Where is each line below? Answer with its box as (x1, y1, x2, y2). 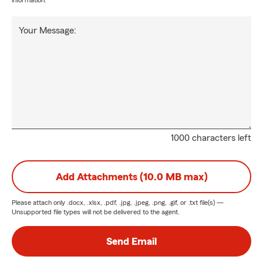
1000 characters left (171, 133, 251, 143)
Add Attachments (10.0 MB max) (55, 171, 208, 182)
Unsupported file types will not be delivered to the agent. (12, 208, 180, 215)
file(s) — (198, 199, 224, 206)
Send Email (106, 236, 157, 247)
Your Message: (19, 26, 76, 35)
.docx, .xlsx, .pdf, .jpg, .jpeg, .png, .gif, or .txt (67, 199, 198, 206)
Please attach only (12, 199, 67, 206)
